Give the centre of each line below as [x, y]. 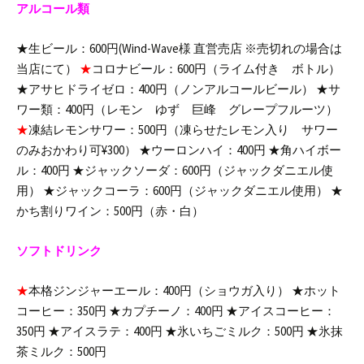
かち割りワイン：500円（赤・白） [110, 211]
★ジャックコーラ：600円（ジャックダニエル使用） [184, 191]
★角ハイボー [303, 150]
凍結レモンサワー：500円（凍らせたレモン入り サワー [183, 130]
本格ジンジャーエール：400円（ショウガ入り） [159, 291]
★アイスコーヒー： [279, 311]
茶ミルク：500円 [61, 352]
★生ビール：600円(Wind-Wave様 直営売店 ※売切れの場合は [179, 49]
